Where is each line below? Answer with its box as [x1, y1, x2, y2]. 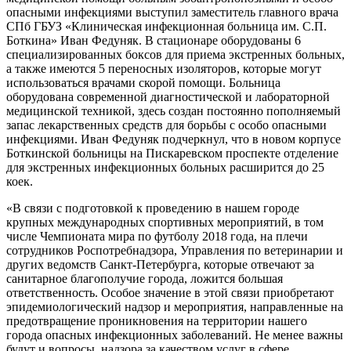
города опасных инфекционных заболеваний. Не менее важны [6, 327, 343, 342]
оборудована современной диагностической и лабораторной [6, 89, 330, 103]
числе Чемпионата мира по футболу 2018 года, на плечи [6, 229, 308, 243]
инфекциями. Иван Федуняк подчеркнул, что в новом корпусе [6, 132, 341, 146]
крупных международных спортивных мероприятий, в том [6, 215, 324, 229]
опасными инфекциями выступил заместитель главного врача [6, 5, 338, 19]
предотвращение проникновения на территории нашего [6, 313, 307, 327]
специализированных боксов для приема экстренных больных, [6, 47, 345, 61]
